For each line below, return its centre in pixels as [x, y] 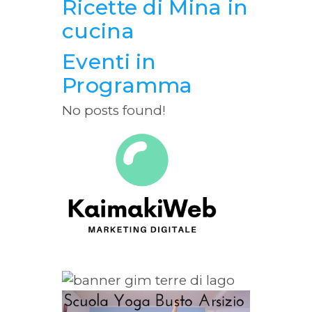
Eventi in [109, 61]
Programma [127, 85]
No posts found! [114, 110]
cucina [98, 31]
